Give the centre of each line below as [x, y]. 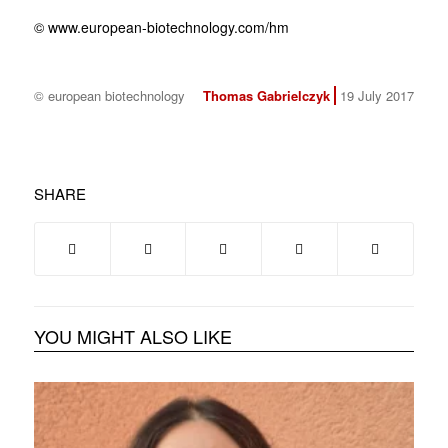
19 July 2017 [376, 96]
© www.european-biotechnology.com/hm [161, 27]
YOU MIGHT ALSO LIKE [132, 336]
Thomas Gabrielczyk [266, 96]
